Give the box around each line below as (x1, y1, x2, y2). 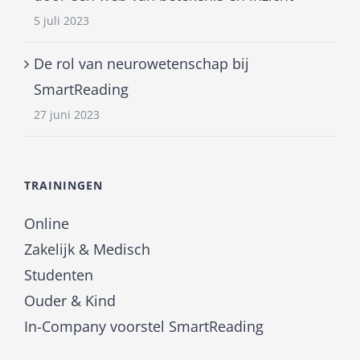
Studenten (24, 265, 93, 285)
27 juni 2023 (34, 107, 100, 123)
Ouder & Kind (24, 291, 116, 311)
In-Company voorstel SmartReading (24, 317, 264, 337)
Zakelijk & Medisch (24, 239, 150, 260)
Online (24, 214, 69, 234)
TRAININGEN (24, 178, 103, 194)
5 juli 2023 (34, 13, 89, 29)
